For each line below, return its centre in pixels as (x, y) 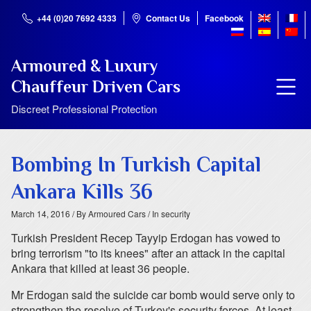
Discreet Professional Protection (84, 109)
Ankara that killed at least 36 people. (100, 268)
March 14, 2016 (41, 213)
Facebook (224, 18)
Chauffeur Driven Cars (96, 86)
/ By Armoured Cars (108, 213)
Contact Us (168, 18)
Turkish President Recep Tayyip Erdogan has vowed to (146, 238)
